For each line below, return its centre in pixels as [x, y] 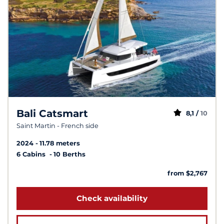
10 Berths [69, 154]
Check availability [112, 198]
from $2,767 [187, 173]
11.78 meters [60, 143]
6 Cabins [32, 154]
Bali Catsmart [52, 114]
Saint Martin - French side [57, 126]
